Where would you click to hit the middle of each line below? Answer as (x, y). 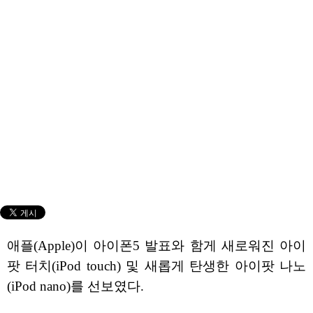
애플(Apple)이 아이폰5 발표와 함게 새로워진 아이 (156, 245)
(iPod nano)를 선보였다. (75, 286)
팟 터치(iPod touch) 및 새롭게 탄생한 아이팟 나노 (156, 265)
